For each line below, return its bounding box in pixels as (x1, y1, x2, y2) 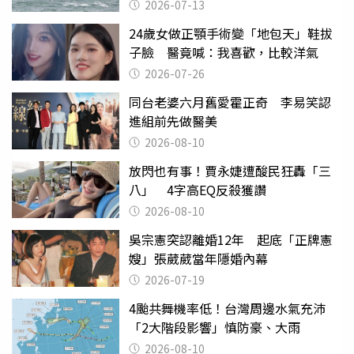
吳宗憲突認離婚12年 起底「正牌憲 (129, 229, 333, 249)
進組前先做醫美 (129, 111, 217, 130)
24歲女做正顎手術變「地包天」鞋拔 (129, 23, 333, 43)
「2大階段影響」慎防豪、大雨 (129, 317, 300, 337)
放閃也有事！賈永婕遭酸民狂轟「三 (129, 160, 331, 180)
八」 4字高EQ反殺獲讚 (129, 179, 266, 199)
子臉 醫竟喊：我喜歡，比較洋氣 (129, 42, 318, 62)
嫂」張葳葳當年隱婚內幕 (129, 248, 268, 268)
